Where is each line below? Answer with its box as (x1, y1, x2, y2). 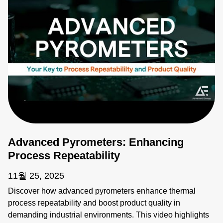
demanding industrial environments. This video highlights (8, 210, 209, 219)
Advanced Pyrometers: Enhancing (8, 135, 184, 148)
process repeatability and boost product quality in (8, 198, 180, 207)
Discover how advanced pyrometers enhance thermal (8, 186, 196, 195)
